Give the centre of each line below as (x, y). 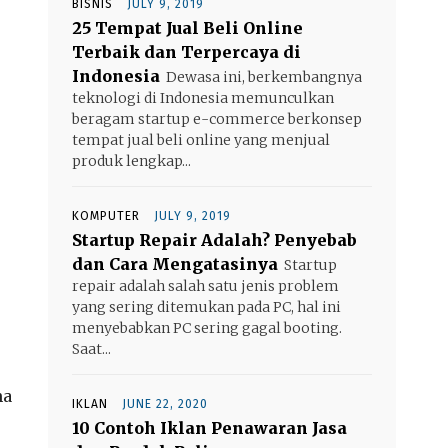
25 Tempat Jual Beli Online (187, 27)
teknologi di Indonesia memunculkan (203, 97)
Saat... (91, 348)
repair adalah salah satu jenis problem (205, 285)
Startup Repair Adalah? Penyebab (214, 239)
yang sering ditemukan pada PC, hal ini (206, 306)
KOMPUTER (106, 215)
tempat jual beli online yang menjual (201, 139)
